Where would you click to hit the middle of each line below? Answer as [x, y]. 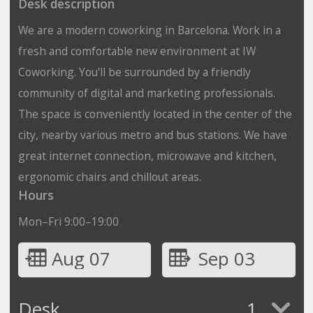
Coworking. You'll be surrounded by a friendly [134, 72]
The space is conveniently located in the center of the [155, 114]
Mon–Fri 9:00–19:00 [68, 221]
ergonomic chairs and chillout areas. [109, 176]
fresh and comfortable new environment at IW [137, 51]
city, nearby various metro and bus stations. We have [152, 134]
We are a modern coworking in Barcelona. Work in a [149, 30]
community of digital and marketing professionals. [146, 93]
